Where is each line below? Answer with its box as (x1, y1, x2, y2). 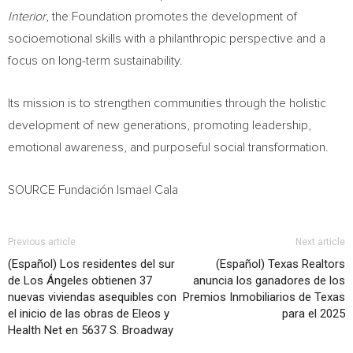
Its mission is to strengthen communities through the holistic (8, 97, 326, 110)
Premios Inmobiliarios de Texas (183, 290, 345, 304)
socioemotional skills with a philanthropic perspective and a (8, 32, 325, 45)
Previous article (8, 236, 76, 247)
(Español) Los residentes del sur (8, 257, 175, 271)
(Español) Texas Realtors (216, 257, 345, 271)
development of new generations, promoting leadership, (8, 119, 311, 132)
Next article (295, 236, 345, 247)
